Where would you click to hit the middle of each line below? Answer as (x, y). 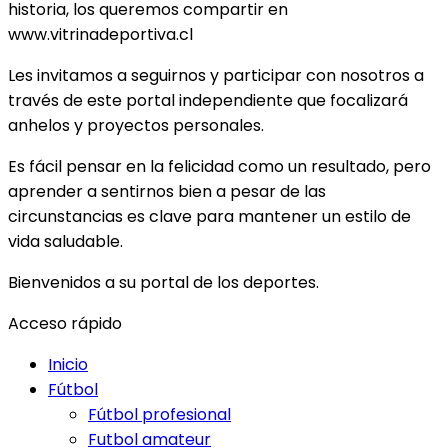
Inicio (68, 364)
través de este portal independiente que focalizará (208, 100)
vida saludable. (65, 241)
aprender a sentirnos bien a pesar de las (167, 191)
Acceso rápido (65, 323)
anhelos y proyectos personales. (136, 125)
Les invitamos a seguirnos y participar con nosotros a (216, 75)
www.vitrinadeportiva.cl (100, 34)
